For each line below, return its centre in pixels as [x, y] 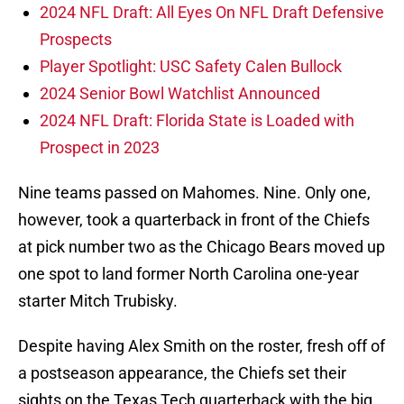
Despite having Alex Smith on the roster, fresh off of [202, 346]
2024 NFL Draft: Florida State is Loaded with [197, 121]
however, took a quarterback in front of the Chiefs [194, 220]
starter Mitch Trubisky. [98, 301]
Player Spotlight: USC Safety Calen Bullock [191, 67]
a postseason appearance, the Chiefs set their [182, 373]
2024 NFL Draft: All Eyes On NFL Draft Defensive [212, 13]
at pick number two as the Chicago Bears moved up [202, 247]
